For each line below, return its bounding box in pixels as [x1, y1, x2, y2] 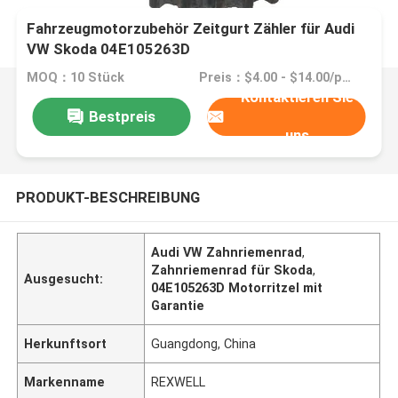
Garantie [151, 298, 205, 313]
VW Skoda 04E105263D [27, 40, 191, 59]
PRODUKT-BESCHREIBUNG [15, 187, 200, 206]
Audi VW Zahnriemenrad [151, 244, 303, 259]
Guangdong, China [151, 336, 257, 351]
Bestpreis [88, 107, 155, 125]
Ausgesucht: [24, 271, 104, 286]
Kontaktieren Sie [241, 88, 354, 107]
